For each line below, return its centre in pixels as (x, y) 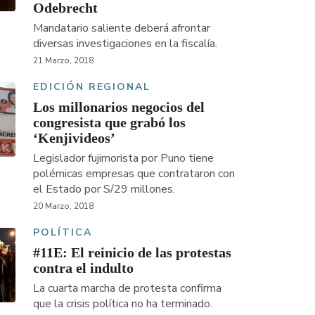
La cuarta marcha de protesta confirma (127, 288)
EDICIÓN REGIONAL (92, 86)
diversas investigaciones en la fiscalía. (125, 43)
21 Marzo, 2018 (63, 60)
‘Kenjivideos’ (74, 137)
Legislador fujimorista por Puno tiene (123, 158)
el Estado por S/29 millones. (104, 189)
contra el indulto (83, 268)
